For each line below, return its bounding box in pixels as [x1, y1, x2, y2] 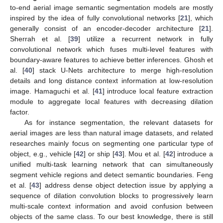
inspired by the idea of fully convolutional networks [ [10, 14, 180, 22]
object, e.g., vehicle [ [10, 150, 76, 158]
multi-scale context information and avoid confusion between [10, 202, 213, 211]
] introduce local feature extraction [102, 87, 213, 96]
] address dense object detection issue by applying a [39, 181, 214, 190]
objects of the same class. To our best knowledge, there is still [10, 213, 213, 221]
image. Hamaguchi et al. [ [10, 87, 95, 96]
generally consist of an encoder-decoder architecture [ [10, 24, 201, 33]
